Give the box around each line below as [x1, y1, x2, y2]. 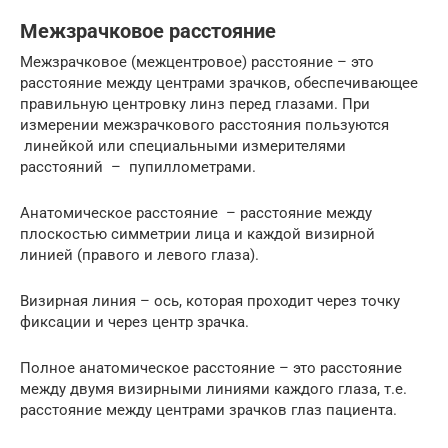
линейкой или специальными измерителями [20, 136, 346, 155]
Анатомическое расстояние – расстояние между [20, 203, 372, 222]
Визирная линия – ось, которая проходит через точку [20, 291, 400, 310]
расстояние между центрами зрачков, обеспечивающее [20, 73, 418, 92]
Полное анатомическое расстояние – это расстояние [20, 358, 402, 377]
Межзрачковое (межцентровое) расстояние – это [20, 52, 374, 71]
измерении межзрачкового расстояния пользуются [20, 115, 389, 134]
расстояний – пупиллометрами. [20, 157, 260, 176]
